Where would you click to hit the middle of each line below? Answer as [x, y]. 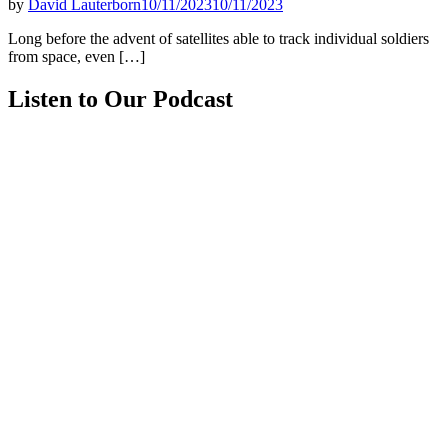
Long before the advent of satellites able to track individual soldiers [218, 38]
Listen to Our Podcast [120, 98]
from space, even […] [76, 56]
